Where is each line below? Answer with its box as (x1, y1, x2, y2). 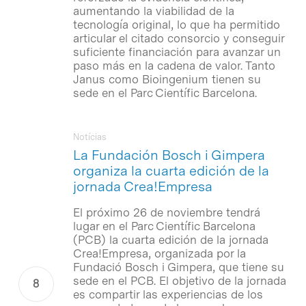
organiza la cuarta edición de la (72, 162, 269, 179)
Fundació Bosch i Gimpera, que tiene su (72, 260, 284, 274)
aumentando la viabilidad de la (72, 3, 234, 18)
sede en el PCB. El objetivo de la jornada (72, 273, 286, 288)
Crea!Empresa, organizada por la (72, 246, 246, 260)
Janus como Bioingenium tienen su (72, 72, 261, 86)
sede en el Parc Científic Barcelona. (72, 85, 257, 100)
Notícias (72, 131, 107, 142)
